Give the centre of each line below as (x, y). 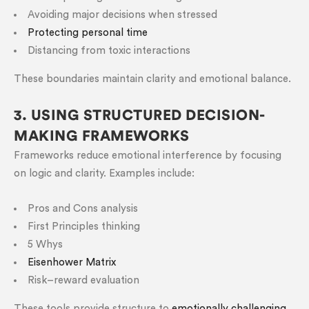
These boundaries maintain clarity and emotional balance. (152, 79)
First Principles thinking (84, 227)
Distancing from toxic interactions (109, 51)
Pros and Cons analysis (83, 209)
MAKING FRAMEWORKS (102, 136)
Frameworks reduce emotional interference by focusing (148, 156)
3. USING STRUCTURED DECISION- (140, 116)
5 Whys (45, 245)
